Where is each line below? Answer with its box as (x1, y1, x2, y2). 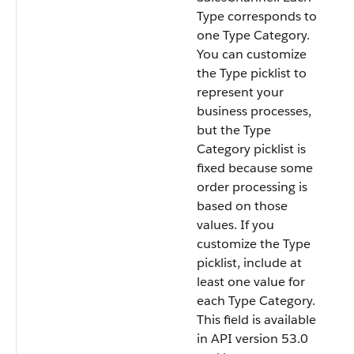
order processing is (197, 179, 307, 195)
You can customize (197, 46, 307, 62)
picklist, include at (197, 254, 302, 271)
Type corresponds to (197, 8, 317, 24)
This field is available (197, 311, 316, 328)
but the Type (197, 122, 271, 138)
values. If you (197, 217, 274, 233)
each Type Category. (197, 292, 315, 309)
